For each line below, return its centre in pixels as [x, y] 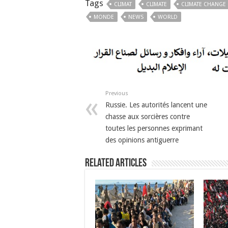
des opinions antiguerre [142, 140]
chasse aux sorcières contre [148, 117]
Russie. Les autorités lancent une [156, 105]
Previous [117, 94]
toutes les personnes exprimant [154, 129]
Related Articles [116, 164]
